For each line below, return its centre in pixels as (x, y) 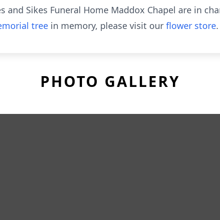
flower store (191, 26)
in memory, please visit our (107, 26)
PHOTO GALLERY (110, 81)
